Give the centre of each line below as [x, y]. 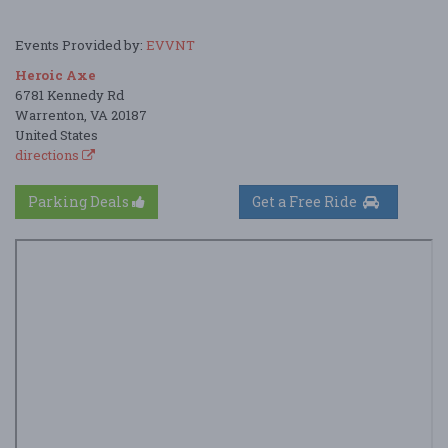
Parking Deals [80, 201]
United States [56, 134]
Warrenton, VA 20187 [81, 114]
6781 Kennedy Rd [69, 94]
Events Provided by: [80, 44]
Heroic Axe [55, 74]
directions [48, 154]
